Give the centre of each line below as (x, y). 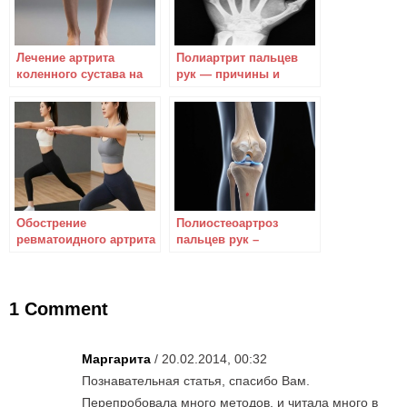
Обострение (51, 223)
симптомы (207, 90)
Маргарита (116, 359)
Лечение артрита (65, 58)
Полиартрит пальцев (237, 58)
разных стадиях (63, 90)
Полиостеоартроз (227, 223)
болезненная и (219, 256)
